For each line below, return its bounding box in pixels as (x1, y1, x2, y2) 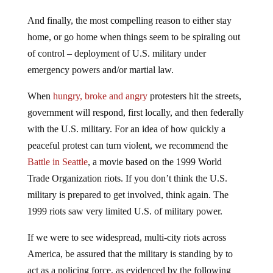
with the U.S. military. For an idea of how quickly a (27, 113, 225, 124)
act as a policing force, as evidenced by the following (27, 255, 231, 266)
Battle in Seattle (27, 146, 88, 157)
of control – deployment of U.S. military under (27, 38, 206, 49)
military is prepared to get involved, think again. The (27, 179, 229, 190)
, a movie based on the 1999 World (87, 146, 222, 157)
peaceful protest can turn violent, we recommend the (27, 130, 228, 141)
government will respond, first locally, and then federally (27, 97, 244, 108)
